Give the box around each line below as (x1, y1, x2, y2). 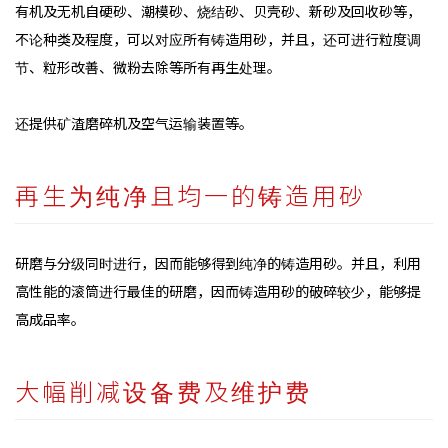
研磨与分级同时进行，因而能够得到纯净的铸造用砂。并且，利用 (15, 253, 421, 273)
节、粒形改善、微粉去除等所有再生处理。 (15, 57, 281, 77)
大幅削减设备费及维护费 (15, 373, 312, 408)
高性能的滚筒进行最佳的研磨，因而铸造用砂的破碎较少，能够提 (15, 281, 421, 301)
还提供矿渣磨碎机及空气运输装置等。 (15, 113, 253, 133)
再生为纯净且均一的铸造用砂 (15, 177, 366, 212)
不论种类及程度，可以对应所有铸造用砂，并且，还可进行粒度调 (15, 29, 421, 49)
